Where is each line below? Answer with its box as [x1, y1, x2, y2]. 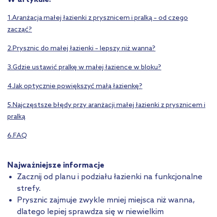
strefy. [17, 184, 41, 193]
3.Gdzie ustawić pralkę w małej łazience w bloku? [7, 63, 161, 72]
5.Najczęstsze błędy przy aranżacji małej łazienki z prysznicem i [7, 101, 205, 109]
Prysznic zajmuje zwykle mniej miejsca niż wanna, [17, 195, 195, 205]
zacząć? [7, 25, 32, 34]
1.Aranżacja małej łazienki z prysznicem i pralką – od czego [7, 14, 188, 22]
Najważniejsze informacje [7, 160, 104, 170]
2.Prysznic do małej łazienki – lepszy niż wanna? [7, 44, 155, 53]
